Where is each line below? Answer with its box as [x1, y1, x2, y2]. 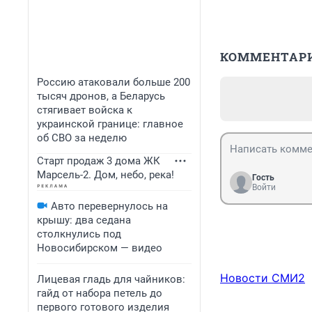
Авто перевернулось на [51, 200, 168, 212]
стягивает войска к [37, 104, 132, 116]
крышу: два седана [37, 214, 131, 226]
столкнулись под [37, 228, 121, 240]
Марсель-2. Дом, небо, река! [37, 169, 174, 181]
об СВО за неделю [37, 132, 127, 144]
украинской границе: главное [37, 118, 183, 130]
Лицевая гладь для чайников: [37, 273, 185, 286]
